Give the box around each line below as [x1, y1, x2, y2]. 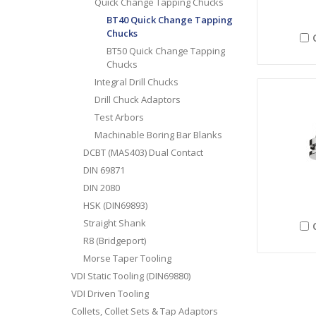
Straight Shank [83, 216, 146, 229]
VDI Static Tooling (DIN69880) [71, 269, 190, 282]
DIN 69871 [83, 163, 125, 176]
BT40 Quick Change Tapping [107, 13, 233, 26]
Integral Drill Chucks [95, 75, 179, 88]
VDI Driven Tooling [71, 286, 149, 300]
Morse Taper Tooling [83, 251, 171, 265]
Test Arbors [95, 110, 145, 123]
